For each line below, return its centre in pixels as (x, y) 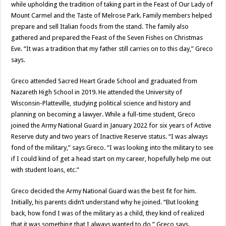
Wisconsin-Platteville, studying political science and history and (101, 103)
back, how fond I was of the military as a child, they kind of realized (108, 213)
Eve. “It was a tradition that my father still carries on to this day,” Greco (112, 48)
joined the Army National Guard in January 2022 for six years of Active (111, 125)
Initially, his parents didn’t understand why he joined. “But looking (105, 202)
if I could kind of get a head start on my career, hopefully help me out (111, 158)
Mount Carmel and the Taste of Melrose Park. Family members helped (112, 15)
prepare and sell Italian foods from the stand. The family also (100, 26)
